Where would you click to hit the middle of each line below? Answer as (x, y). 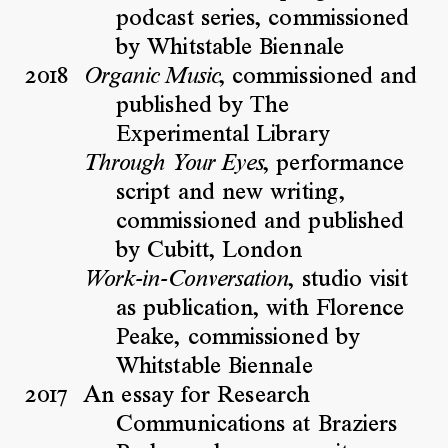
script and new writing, (230, 193)
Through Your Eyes (173, 164)
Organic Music (150, 77)
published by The (203, 106)
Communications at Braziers (257, 425)
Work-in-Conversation (185, 280)
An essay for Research (196, 396)
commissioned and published (260, 222)
